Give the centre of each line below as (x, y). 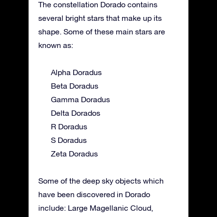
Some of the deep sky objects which (101, 181)
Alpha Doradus (76, 72)
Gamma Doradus (80, 100)
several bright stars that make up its (100, 18)
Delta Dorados (76, 113)
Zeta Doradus (74, 154)
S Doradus (69, 140)
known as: (56, 45)
